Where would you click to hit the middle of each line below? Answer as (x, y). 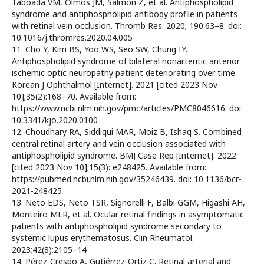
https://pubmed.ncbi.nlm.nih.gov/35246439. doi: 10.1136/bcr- (127, 179)
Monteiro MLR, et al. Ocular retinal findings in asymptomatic (128, 214)
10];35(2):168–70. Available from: (74, 97)
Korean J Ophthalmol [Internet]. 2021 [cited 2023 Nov (115, 85)
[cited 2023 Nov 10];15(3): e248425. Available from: (109, 167)
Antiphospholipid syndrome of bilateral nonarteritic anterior (126, 61)
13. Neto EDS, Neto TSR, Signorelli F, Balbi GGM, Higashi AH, (128, 203)
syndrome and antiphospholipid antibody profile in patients (125, 14)
